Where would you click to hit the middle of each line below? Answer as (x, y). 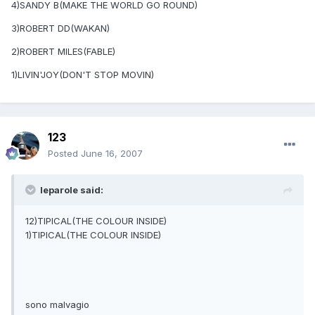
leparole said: (72, 190)
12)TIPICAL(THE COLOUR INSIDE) (96, 221)
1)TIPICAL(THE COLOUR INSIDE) (93, 235)
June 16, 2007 (112, 154)
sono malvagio (57, 305)
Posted (64, 154)
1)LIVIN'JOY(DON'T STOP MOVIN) (83, 75)
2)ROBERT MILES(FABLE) (63, 52)
